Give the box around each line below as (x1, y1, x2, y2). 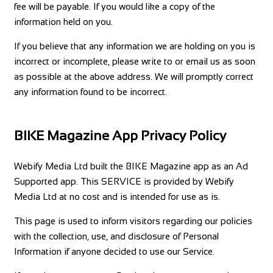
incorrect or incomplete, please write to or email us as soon (13, 55, 255, 66)
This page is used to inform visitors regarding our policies (13, 216, 252, 226)
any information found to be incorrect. (13, 86, 167, 97)
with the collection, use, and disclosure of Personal (13, 231, 219, 241)
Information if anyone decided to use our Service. (13, 246, 214, 257)
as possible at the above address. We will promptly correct (13, 71, 253, 82)
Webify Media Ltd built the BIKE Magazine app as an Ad (13, 161, 248, 171)
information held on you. (13, 16, 113, 27)
